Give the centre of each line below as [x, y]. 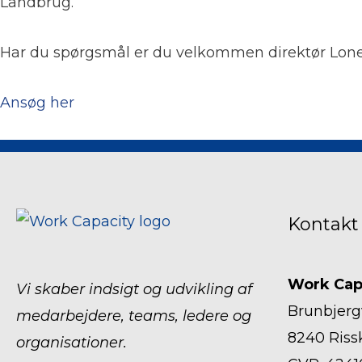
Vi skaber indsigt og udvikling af [134, 289]
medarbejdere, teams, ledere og [134, 316]
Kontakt [323, 224]
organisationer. [72, 342]
